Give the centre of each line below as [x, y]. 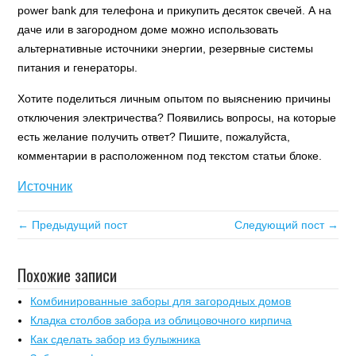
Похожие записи [68, 275]
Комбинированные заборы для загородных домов [161, 301]
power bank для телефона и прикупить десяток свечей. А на [175, 10]
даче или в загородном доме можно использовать [148, 29]
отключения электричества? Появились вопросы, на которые [177, 118]
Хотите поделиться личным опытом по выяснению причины [174, 99]
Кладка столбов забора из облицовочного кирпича [161, 320]
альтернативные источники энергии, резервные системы [166, 48]
